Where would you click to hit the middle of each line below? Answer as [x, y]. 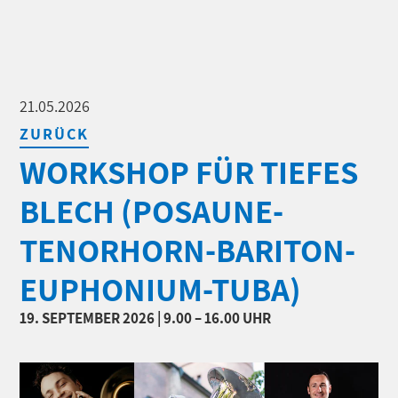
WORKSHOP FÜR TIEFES [189, 172]
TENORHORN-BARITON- [188, 250]
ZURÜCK [55, 134]
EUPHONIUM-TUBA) [161, 289]
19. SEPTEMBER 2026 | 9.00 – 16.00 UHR [146, 318]
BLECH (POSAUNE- [152, 211]
